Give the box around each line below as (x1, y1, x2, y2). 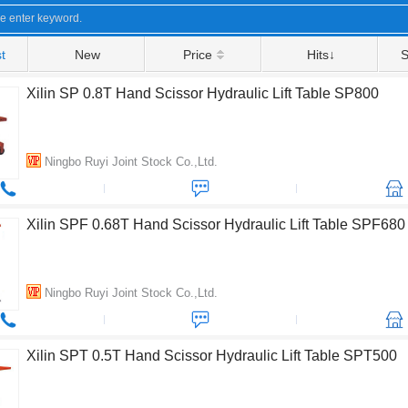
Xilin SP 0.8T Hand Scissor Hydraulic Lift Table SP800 (26, 86, 379, 101)
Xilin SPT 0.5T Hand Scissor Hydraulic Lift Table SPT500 (26, 348, 397, 363)
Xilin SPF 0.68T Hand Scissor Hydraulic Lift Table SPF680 (26, 217, 405, 232)
